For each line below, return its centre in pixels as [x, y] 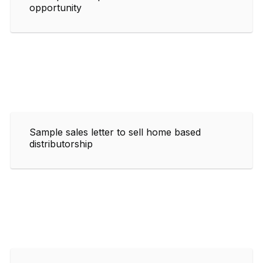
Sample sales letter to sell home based [115, 132]
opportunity [55, 7]
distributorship [61, 144]
